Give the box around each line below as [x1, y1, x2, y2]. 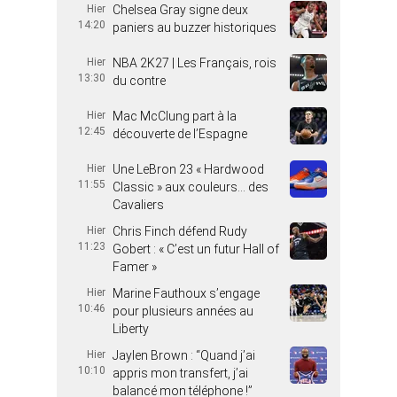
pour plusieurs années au [113, 304, 253, 318]
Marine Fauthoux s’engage [113, 286, 260, 300]
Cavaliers [113, 198, 164, 212]
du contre [113, 74, 166, 88]
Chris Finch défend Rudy [113, 224, 247, 238]
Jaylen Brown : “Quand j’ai [113, 348, 255, 362]
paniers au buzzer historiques [113, 20, 276, 35]
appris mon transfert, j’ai [113, 366, 248, 380]
